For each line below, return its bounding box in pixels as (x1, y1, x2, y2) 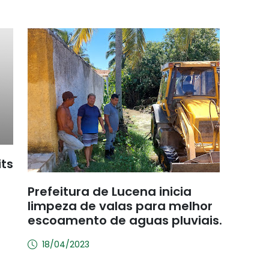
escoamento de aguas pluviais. (28, 212, 222, 229)
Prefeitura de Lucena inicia (28, 183, 192, 200)
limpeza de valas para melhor (28, 198, 213, 214)
